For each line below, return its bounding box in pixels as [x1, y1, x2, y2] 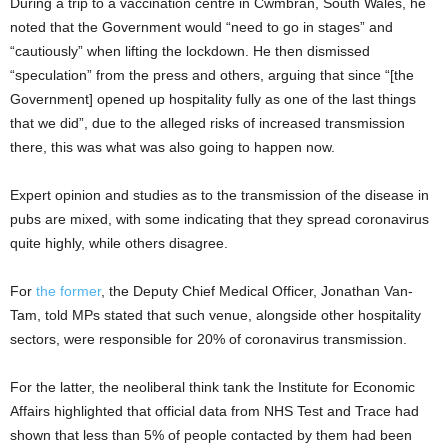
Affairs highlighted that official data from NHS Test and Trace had [10, 403, 419, 419]
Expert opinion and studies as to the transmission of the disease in [10, 187, 429, 203]
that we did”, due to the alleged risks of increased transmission [10, 115, 405, 131]
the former [36, 283, 101, 299]
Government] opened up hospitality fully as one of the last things [10, 91, 416, 107]
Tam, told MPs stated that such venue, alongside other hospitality [10, 307, 421, 323]
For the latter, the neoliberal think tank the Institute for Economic [10, 379, 415, 395]
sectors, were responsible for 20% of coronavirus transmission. [10, 331, 407, 347]
